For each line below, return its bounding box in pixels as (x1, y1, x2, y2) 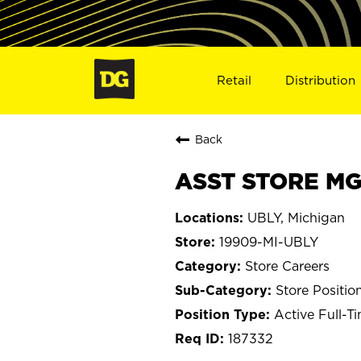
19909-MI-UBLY (219, 234, 318, 249)
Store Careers (245, 258, 330, 273)
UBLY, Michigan (247, 210, 345, 225)
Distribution (285, 73, 356, 87)
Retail (216, 73, 251, 87)
